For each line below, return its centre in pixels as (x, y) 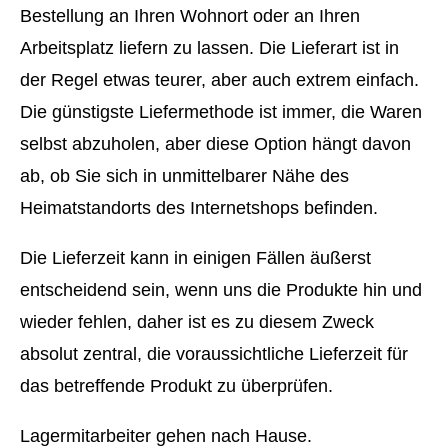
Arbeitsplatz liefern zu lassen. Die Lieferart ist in (209, 48)
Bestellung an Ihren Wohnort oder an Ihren (190, 16)
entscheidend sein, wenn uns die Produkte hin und (221, 290)
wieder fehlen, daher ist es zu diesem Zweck (197, 322)
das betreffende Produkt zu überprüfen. (176, 386)
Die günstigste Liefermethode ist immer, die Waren (221, 112)
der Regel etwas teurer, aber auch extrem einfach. (219, 80)
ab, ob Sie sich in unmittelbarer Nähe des (184, 176)
